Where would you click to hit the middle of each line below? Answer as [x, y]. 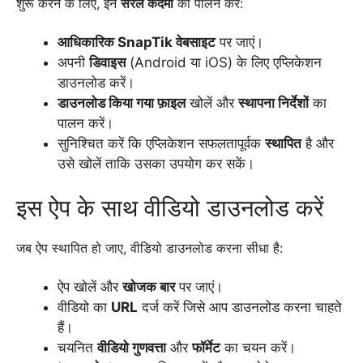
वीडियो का [84, 307]
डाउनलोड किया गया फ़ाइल [122, 102]
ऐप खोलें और [90, 287]
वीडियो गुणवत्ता [132, 348]
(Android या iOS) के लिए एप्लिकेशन [224, 62]
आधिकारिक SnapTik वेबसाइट [137, 42]
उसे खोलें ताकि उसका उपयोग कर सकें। [156, 163]
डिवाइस [107, 62]
